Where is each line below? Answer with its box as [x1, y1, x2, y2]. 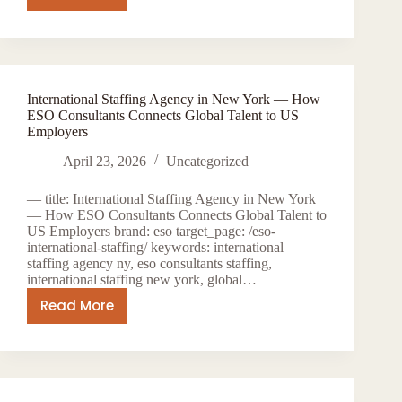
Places [75, 116, 122, 135]
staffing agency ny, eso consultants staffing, [27, 255, 272, 271]
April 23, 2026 [63, 153, 146, 169]
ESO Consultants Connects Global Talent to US [27, 107, 299, 123]
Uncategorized [166, 153, 249, 169]
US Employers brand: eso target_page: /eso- [27, 223, 275, 239]
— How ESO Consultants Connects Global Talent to [27, 206, 327, 223]
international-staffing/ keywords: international [27, 239, 284, 255]
